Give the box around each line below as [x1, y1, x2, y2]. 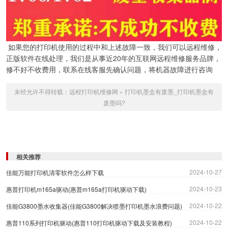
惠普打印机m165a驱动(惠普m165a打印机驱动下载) [6, 185, 147, 194]
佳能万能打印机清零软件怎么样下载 [6, 168, 104, 177]
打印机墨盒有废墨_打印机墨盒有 [125, 87, 214, 96]
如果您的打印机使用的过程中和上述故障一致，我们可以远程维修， [6, 42, 222, 52]
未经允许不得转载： [14, 87, 69, 96]
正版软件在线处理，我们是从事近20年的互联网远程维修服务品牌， [6, 53, 221, 64]
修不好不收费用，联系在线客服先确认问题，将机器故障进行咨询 [6, 64, 213, 75]
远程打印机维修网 [69, 87, 118, 96]
